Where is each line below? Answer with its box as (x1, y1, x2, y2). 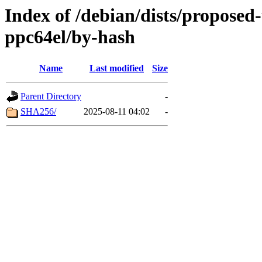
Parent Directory (20, 91, 81, 102)
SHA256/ (20, 106, 56, 117)
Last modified (89, 63, 144, 74)
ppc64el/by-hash (5, 26, 135, 47)
